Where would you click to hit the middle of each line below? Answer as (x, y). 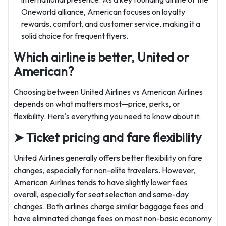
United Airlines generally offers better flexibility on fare (108, 158)
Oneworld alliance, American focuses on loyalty (103, 12)
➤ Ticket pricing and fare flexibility (107, 137)
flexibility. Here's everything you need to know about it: (107, 116)
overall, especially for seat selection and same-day (101, 194)
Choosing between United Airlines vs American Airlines (108, 92)
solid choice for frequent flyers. (75, 36)
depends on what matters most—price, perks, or (97, 104)
